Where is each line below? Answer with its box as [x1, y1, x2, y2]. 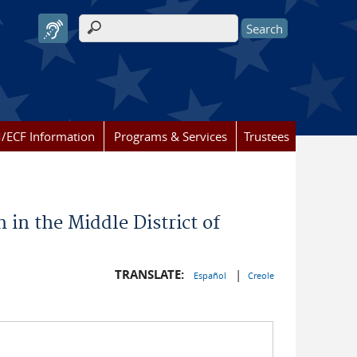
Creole [247, 269, 274, 281]
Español [193, 269, 229, 281]
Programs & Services [113, 128, 227, 144]
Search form [79, 28, 166, 46]
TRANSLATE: [114, 266, 184, 283]
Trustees [243, 128, 289, 144]
